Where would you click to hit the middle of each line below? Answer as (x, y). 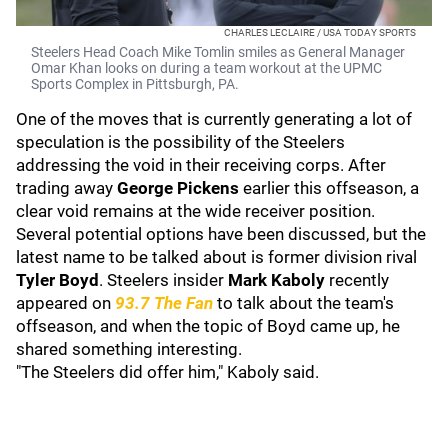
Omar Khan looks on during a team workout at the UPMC (206, 68)
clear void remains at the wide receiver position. (195, 211)
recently (357, 280)
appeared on (65, 303)
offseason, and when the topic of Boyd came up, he (208, 326)
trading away (66, 188)
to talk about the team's (305, 303)
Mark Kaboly (276, 280)
